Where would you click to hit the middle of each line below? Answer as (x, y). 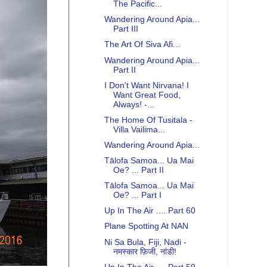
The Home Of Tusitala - (148, 120)
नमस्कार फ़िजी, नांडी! (145, 252)
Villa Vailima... (139, 129)
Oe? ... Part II (138, 170)
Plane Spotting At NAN (146, 226)
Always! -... (133, 104)
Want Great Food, (147, 95)
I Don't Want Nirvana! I (146, 85)
